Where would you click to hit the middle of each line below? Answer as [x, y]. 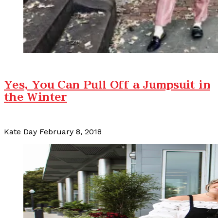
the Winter [36, 97]
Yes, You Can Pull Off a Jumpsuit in [107, 85]
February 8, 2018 [71, 132]
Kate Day [20, 132]
